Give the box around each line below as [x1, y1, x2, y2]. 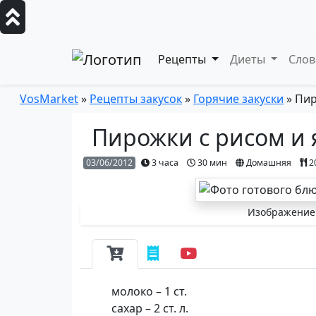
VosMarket [20, 91, 78, 107]
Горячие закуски [193, 91, 284, 107]
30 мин [195, 157, 227, 169]
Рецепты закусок [90, 91, 182, 107]
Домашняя [244, 157, 291, 169]
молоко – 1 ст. [111, 284, 190, 299]
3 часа [150, 157, 178, 169]
